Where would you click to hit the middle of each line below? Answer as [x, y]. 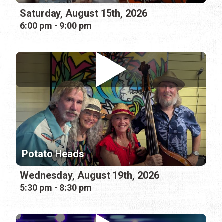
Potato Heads [53, 154]
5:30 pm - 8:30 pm [56, 188]
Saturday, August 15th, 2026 [83, 13]
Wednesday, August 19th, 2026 [89, 176]
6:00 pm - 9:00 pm [56, 25]
